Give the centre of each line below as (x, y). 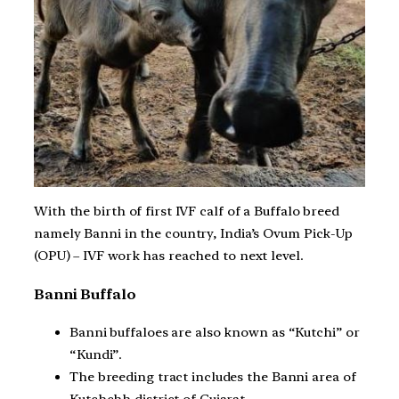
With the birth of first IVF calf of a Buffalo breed (187, 212)
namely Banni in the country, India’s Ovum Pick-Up (194, 234)
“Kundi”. (96, 355)
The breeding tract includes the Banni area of (213, 377)
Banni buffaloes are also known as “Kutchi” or (215, 333)
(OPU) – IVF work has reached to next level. (169, 256)
